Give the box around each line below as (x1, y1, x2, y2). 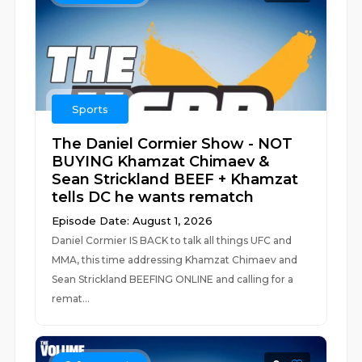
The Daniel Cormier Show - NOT (52, 135, 293, 153)
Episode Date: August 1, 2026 (52, 214, 213, 227)
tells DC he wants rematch (52, 188, 255, 206)
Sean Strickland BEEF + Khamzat (52, 170, 299, 188)
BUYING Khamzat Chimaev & (52, 153, 270, 170)
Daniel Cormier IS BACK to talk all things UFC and (52, 234, 293, 246)
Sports (72, 103, 109, 116)
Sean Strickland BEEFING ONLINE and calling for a (52, 273, 294, 285)
